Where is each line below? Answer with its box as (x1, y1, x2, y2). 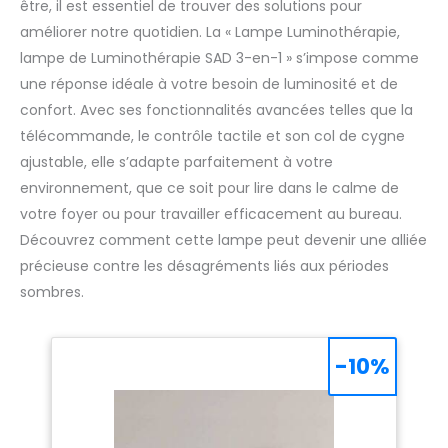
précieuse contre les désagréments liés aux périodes (20, 256, 389, 276)
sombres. (20, 282, 84, 302)
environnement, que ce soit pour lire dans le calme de (20, 178, 399, 198)
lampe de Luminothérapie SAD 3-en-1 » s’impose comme (20, 48, 419, 68)
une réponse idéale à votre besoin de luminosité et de (20, 74, 398, 94)
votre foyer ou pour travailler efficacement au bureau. (20, 204, 402, 224)
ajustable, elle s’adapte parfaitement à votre (20, 152, 333, 172)
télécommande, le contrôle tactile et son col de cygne (20, 126, 405, 146)
